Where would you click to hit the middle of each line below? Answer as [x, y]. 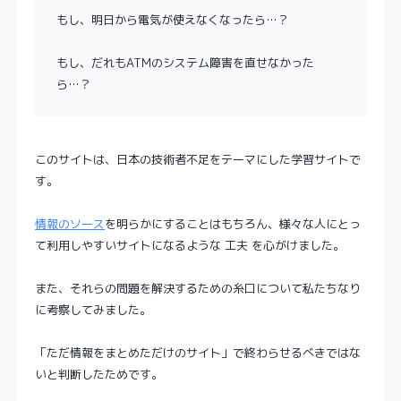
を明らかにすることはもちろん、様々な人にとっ [233, 224]
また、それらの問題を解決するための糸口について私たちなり [198, 289]
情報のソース [70, 224]
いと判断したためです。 [99, 375]
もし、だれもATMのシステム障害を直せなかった [186, 63]
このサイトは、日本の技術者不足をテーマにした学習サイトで [198, 160]
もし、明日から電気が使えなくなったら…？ [173, 20]
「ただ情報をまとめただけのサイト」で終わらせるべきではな [198, 353]
